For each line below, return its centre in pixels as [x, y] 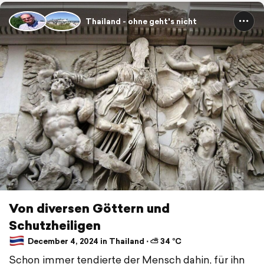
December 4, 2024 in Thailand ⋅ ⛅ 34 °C [104, 241]
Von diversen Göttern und [89, 208]
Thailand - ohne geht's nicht [141, 21]
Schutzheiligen [55, 225]
